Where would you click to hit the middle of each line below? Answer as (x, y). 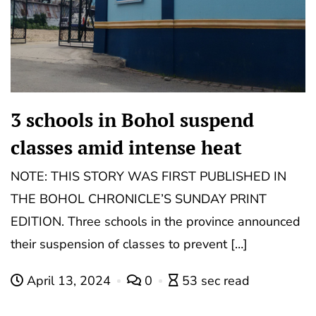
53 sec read (216, 281)
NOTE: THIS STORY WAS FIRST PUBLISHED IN (148, 177)
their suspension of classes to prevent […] (129, 244)
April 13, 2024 (69, 281)
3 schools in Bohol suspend (132, 120)
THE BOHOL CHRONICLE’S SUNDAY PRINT (139, 199)
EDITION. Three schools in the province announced (156, 222)
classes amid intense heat (126, 148)
